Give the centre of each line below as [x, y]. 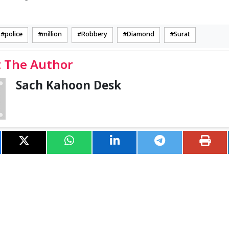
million [52, 35]
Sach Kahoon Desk [69, 86]
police [14, 35]
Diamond [141, 35]
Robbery [94, 35]
